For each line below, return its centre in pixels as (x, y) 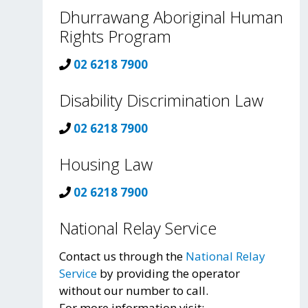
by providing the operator (168, 273)
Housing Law (106, 164)
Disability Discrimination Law (161, 100)
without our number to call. (134, 290)
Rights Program (115, 36)
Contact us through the (122, 256)
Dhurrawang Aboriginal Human (171, 17)
